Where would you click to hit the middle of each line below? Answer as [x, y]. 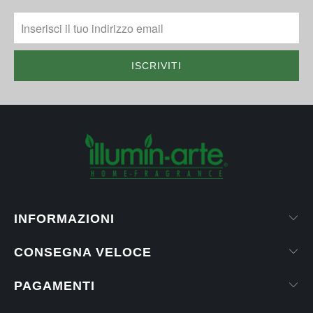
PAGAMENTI [54, 286]
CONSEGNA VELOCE [83, 253]
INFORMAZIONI [64, 219]
